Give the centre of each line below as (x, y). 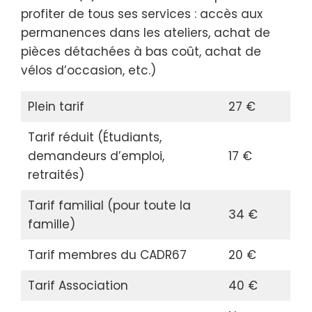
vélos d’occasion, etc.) (88, 70)
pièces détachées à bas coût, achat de (141, 52)
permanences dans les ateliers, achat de (146, 33)
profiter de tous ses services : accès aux (142, 14)
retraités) (56, 175)
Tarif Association (78, 286)
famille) (51, 224)
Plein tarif (56, 107)
